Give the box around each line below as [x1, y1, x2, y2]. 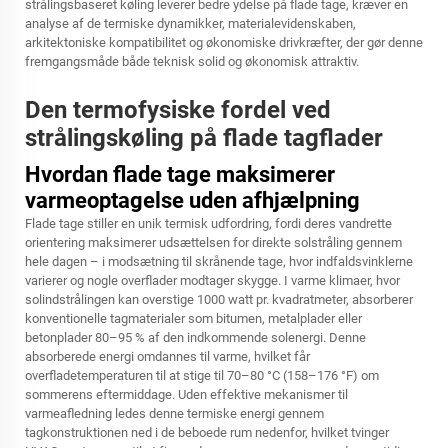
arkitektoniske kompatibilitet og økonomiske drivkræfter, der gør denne [25, 35, 423, 50]
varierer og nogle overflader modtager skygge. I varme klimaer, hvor [25, 273, 400, 288]
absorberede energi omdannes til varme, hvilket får [25, 349, 310, 364]
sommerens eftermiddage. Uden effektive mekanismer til [25, 387, 348, 402]
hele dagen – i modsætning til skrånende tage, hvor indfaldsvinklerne [25, 254, 413, 269]
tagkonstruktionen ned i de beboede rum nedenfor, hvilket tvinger [25, 425, 389, 440]
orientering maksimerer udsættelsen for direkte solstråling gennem [25, 235, 402, 250]
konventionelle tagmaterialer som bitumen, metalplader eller [25, 311, 362, 326]
